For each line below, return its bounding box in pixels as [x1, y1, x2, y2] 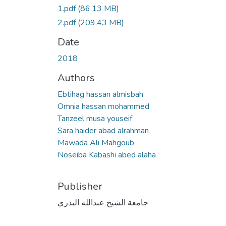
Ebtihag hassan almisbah [58, 88, 143, 100]
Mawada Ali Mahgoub [58, 137, 134, 148]
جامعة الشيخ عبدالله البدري [58, 197, 148, 208]
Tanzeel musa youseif [58, 112, 132, 124]
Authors [58, 71, 95, 85]
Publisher [58, 179, 102, 193]
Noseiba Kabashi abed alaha [58, 149, 156, 160]
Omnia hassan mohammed [58, 100, 149, 112]
